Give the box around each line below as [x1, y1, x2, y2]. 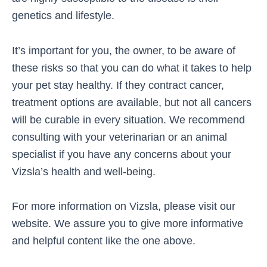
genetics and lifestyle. [12, 9, 114, 22]
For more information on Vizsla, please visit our [12, 199, 235, 212]
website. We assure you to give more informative [12, 216, 243, 229]
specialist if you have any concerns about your [12, 147, 231, 160]
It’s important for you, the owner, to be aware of [12, 44, 235, 57]
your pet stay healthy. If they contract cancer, [12, 78, 224, 91]
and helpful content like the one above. [12, 234, 195, 247]
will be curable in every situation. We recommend [12, 113, 245, 126]
